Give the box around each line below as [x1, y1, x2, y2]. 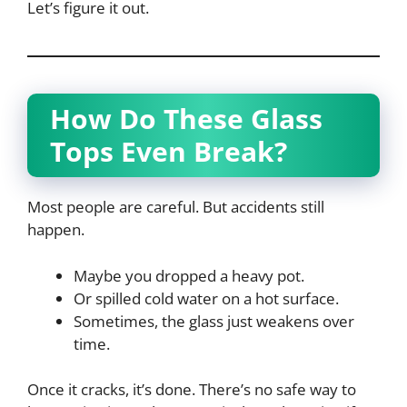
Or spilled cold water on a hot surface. [74, 287, 339, 309]
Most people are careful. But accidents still [27, 196, 324, 218]
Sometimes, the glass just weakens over [74, 310, 354, 332]
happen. [27, 219, 84, 241]
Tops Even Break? [50, 133, 287, 171]
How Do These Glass [50, 100, 323, 138]
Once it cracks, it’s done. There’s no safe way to [27, 379, 356, 401]
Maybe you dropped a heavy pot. [74, 264, 304, 286]
